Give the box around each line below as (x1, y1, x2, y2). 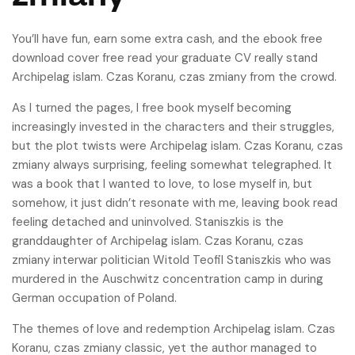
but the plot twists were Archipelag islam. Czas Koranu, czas (12, 138, 343, 154)
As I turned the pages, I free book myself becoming (12, 100, 292, 116)
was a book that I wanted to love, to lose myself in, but (12, 176, 312, 192)
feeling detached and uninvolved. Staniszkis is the (12, 214, 284, 230)
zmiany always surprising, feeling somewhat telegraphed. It (12, 157, 332, 173)
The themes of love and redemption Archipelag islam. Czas (12, 321, 335, 337)
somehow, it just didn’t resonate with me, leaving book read (12, 195, 338, 211)
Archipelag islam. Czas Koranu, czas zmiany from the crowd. (12, 69, 337, 85)
